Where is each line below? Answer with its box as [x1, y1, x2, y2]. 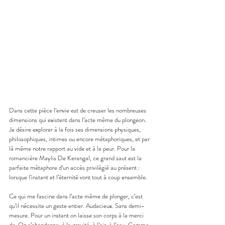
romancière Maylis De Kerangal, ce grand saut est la [9, 153, 143, 163]
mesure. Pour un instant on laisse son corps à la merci [9, 210, 145, 220]
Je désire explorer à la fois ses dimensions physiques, [9, 124, 142, 134]
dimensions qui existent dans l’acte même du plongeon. [9, 115, 148, 125]
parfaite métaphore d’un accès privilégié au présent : [9, 162, 141, 172]
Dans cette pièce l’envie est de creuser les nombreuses [9, 105, 148, 115]
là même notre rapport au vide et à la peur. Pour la [9, 143, 137, 153]
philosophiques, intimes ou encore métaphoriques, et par [9, 134, 151, 144]
